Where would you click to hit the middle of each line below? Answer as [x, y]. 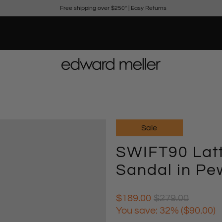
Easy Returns [148, 8]
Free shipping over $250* [93, 8]
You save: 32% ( [150, 211]
